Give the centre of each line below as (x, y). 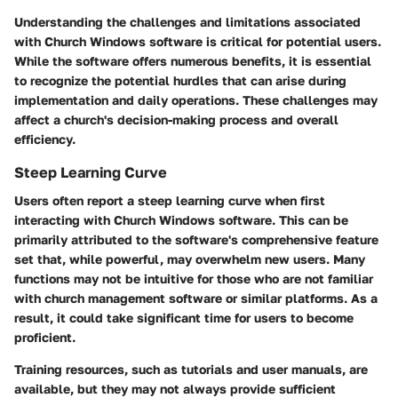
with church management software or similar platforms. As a (196, 298)
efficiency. (45, 139)
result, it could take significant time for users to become (184, 318)
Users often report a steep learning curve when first (170, 201)
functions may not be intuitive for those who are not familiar (194, 279)
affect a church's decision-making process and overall (176, 119)
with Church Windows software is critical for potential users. (198, 41)
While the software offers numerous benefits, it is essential (193, 60)
